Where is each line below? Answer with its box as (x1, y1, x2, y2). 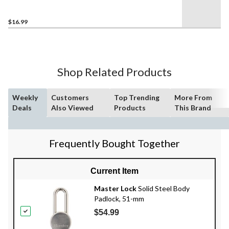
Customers (51, 93, 89, 102)
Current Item (90, 166, 139, 175)
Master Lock (94, 184, 136, 193)
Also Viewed (51, 103, 94, 112)
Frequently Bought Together (49, 136, 180, 149)
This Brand (174, 103, 212, 112)
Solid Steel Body (136, 184, 190, 193)
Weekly (12, 93, 38, 102)
